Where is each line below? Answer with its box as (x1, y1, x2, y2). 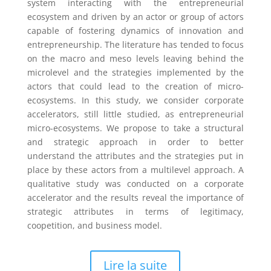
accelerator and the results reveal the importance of (27, 191, 244, 203)
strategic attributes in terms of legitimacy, (27, 205, 244, 217)
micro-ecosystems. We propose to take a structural (27, 122, 244, 134)
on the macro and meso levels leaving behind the (27, 52, 244, 64)
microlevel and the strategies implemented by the (27, 66, 244, 78)
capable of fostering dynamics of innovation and (27, 24, 244, 36)
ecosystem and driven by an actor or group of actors (27, 10, 244, 22)
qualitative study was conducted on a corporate (27, 177, 244, 189)
